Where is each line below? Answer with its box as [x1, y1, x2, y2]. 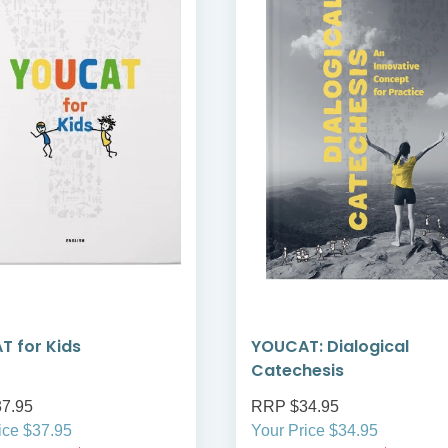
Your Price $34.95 [251, 422, 378, 440]
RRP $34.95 [251, 398, 339, 416]
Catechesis [251, 359, 344, 383]
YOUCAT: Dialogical [251, 335, 409, 359]
